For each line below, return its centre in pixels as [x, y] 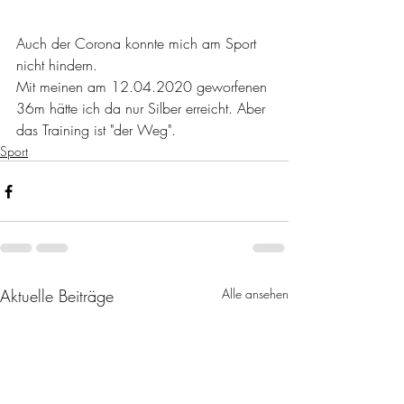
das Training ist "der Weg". [96, 130]
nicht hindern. [57, 65]
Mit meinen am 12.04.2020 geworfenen [144, 87]
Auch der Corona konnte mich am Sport [138, 43]
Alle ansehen [255, 294]
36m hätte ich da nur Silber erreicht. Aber [143, 108]
